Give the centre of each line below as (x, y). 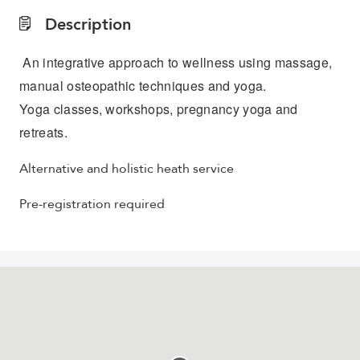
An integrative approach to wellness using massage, (176, 62)
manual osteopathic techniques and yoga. (143, 86)
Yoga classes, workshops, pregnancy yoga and (159, 109)
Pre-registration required (94, 204)
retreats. (43, 132)
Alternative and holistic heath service (127, 169)
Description (86, 25)
